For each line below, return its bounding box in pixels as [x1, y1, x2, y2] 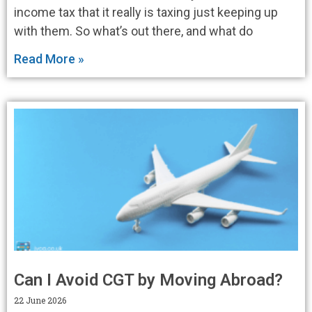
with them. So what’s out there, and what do [14, 23, 253, 38]
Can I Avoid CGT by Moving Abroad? [14, 270, 283, 290]
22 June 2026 [14, 294, 66, 306]
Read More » [14, 51, 84, 66]
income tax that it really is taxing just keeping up [14, 4, 278, 19]
